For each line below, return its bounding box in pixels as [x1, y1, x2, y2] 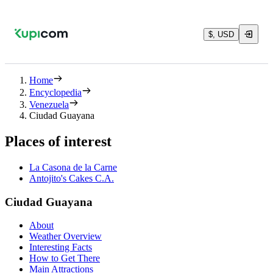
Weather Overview [29, 231, 102, 242]
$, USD [208, 29, 234, 39]
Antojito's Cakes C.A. [29, 172, 114, 183]
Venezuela [29, 99, 69, 110]
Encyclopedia [29, 87, 82, 97]
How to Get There [29, 253, 100, 264]
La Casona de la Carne [29, 161, 117, 172]
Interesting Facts [29, 242, 92, 253]
